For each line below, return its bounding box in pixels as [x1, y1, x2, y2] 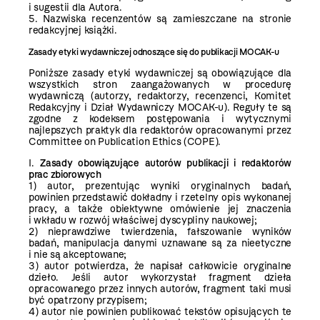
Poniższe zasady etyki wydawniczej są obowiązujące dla [29, 66, 291, 79]
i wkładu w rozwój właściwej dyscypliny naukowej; [29, 214, 257, 226]
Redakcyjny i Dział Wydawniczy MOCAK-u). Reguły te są [29, 101, 291, 114]
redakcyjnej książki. [29, 24, 117, 36]
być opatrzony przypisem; [29, 294, 147, 306]
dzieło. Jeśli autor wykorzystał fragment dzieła [29, 271, 291, 284]
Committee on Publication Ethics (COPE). [29, 135, 221, 148]
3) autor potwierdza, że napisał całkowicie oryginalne [29, 259, 291, 272]
